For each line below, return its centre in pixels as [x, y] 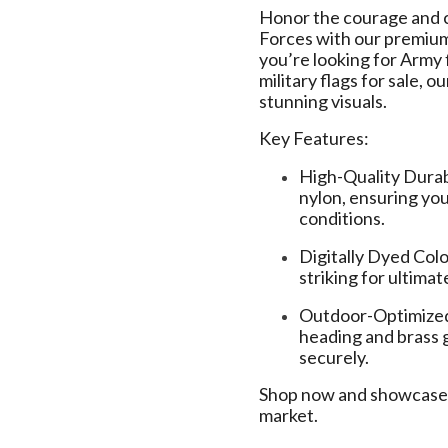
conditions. [341, 218]
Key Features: [313, 138]
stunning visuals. [322, 101]
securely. [333, 357]
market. [288, 415]
